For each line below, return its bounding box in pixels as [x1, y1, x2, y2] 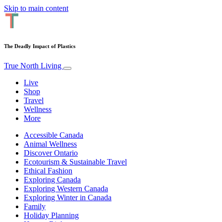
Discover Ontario [24, 148, 78, 157]
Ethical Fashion [24, 166, 72, 175]
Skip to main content [4, 4, 68, 12]
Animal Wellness [24, 139, 77, 148]
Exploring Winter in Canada [24, 193, 111, 202]
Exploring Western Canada [24, 184, 108, 193]
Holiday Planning [24, 211, 79, 220]
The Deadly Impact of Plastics [4, 43, 75, 49]
